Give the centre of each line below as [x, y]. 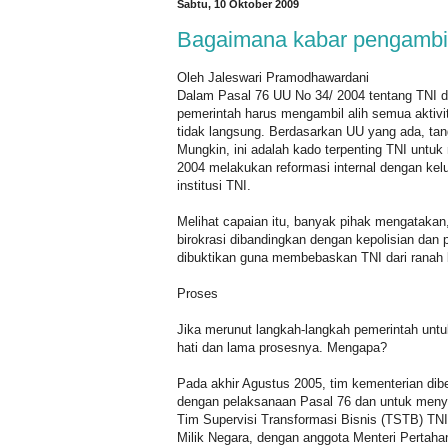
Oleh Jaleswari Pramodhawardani [273, 77]
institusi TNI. [214, 185]
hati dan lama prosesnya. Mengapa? [282, 347]
